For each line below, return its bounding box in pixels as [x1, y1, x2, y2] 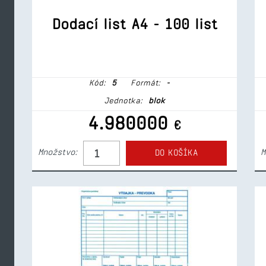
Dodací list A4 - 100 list [52, 16, 217, 31]
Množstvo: [38, 147, 77, 157]
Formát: [127, 78, 160, 87]
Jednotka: [104, 96, 142, 104]
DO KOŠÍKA [155, 148, 198, 157]
